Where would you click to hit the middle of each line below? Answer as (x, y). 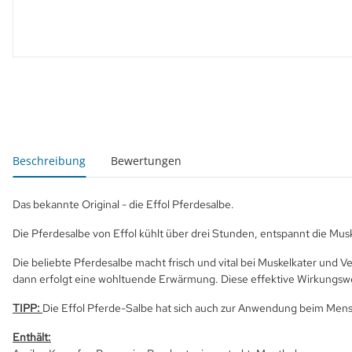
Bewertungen (146, 161)
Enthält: (32, 337)
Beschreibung (49, 161)
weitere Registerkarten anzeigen (103, 152)
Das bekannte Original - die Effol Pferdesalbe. (123, 204)
